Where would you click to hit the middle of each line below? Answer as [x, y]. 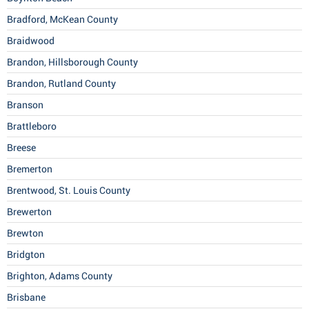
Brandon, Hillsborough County [72, 62]
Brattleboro [32, 127]
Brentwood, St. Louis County [69, 191]
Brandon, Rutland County [61, 84]
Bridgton [26, 255]
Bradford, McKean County [62, 20]
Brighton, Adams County [60, 276]
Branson [25, 105]
